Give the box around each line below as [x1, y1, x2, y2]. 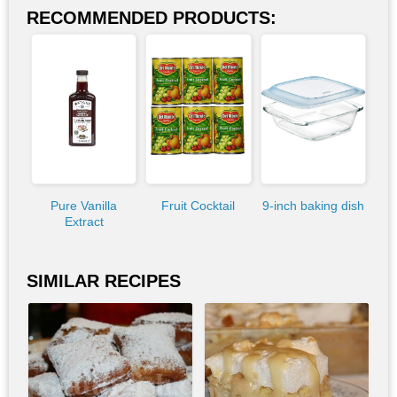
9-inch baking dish [261, 198, 364, 213]
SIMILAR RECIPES [27, 270, 181, 291]
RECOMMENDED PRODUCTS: [27, 7, 276, 27]
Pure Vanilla [51, 198, 118, 213]
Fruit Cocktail [161, 198, 236, 213]
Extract [64, 214, 104, 229]
